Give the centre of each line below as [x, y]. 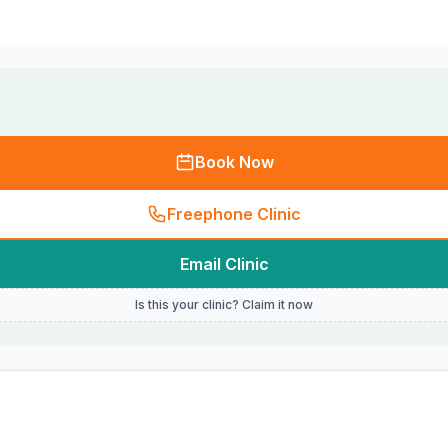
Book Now [234, 162]
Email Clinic [224, 264]
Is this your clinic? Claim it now [224, 304]
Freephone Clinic [234, 214]
